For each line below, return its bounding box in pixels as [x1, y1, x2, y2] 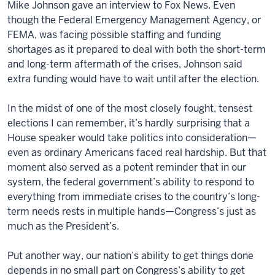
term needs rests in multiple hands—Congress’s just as [7, 204, 256, 218]
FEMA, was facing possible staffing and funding [7, 28, 221, 41]
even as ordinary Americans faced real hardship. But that [7, 145, 266, 159]
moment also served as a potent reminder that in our [7, 160, 246, 174]
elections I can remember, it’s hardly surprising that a [7, 116, 250, 130]
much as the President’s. [7, 219, 119, 233]
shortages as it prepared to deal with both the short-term [7, 42, 266, 56]
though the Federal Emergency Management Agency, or [7, 13, 261, 26]
